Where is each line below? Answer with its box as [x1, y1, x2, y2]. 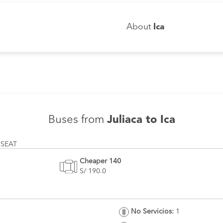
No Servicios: [131, 208, 174, 215]
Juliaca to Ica [107, 114, 175, 125]
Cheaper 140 [80, 158, 121, 165]
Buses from [48, 114, 107, 125]
